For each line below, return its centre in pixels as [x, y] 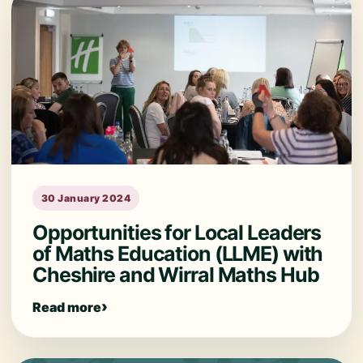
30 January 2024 [86, 198]
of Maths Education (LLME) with [178, 254]
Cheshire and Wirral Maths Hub [176, 275]
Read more [67, 307]
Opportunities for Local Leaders [177, 233]
